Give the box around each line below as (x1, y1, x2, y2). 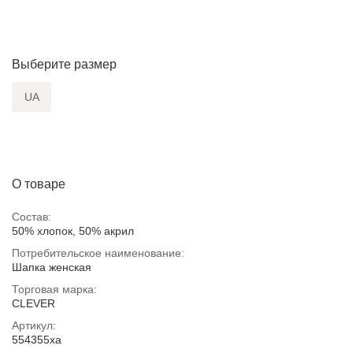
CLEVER (12, 296, 55, 310)
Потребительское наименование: (12, 246, 184, 259)
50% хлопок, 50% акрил (12, 224, 134, 237)
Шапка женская (12, 260, 91, 273)
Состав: (12, 210, 51, 223)
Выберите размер (12, 57, 117, 71)
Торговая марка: (12, 282, 97, 295)
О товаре (12, 176, 65, 191)
